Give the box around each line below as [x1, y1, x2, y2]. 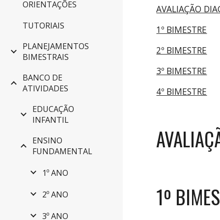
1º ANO [42, 167, 68, 179]
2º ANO [42, 189, 68, 200]
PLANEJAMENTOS [23, 41, 89, 52]
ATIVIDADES [23, 83, 68, 94]
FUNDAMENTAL [32, 146, 92, 157]
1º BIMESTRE [156, 24, 207, 35]
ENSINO [32, 135, 62, 146]
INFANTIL [32, 114, 69, 126]
